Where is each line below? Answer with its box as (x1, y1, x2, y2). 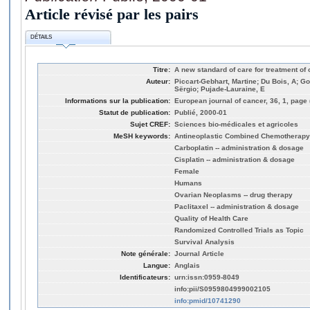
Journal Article (174, 249, 224, 257)
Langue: (143, 261, 170, 269)
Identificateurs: (120, 273, 170, 281)
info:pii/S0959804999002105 (174, 284, 271, 293)
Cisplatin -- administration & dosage (174, 155, 295, 163)
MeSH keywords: (113, 131, 170, 140)
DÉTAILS (30, 34, 53, 41)
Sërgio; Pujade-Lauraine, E (174, 84, 265, 93)
